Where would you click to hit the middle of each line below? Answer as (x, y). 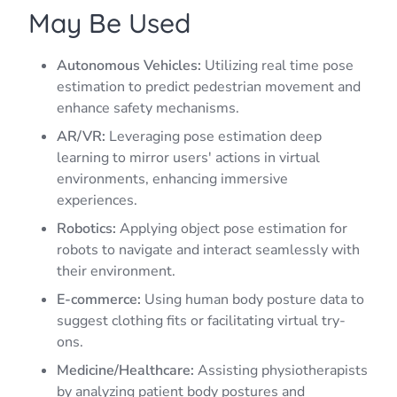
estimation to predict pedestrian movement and (209, 86)
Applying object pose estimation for (232, 228)
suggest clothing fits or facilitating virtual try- (201, 320)
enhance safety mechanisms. (148, 108)
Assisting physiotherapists (281, 370)
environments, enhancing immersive (172, 179)
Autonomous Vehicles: (129, 65)
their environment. (116, 271)
